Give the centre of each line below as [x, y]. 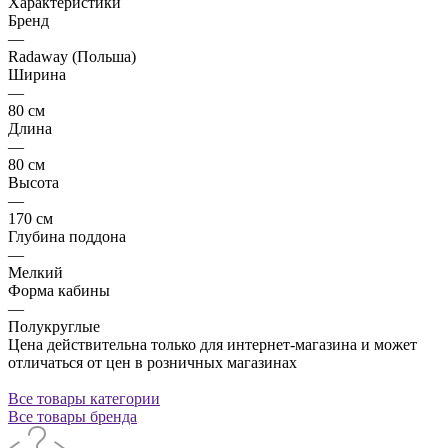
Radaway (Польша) [72, 56]
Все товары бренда [72, 416]
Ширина [37, 74]
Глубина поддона [67, 236]
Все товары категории [84, 398]
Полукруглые [54, 326]
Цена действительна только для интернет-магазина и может [212, 344]
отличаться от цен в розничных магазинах [152, 362]
